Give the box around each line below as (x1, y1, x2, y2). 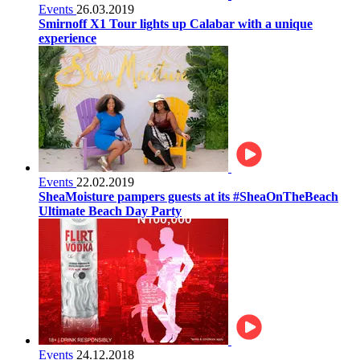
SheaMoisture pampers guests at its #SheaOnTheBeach (39, 189, 338, 203)
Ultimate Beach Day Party (39, 203, 182, 218)
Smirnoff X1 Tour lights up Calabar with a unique (39, 16, 313, 31)
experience (39, 31, 96, 45)
